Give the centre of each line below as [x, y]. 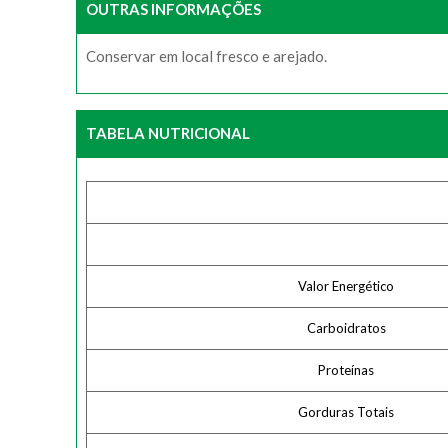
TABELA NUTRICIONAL [168, 133]
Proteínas [346, 370]
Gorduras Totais [346, 412]
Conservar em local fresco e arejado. [206, 56]
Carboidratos [346, 328]
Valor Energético [346, 286]
